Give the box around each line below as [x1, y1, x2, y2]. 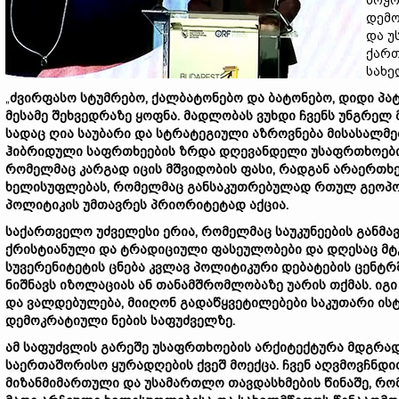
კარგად [79, 162, 129, 176]
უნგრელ [338, 109, 392, 123]
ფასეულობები [211, 242, 302, 256]
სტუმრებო [80, 91, 145, 105]
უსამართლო [144, 376, 224, 390]
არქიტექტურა [255, 340, 344, 354]
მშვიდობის [166, 162, 237, 176]
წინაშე [324, 376, 369, 390]
